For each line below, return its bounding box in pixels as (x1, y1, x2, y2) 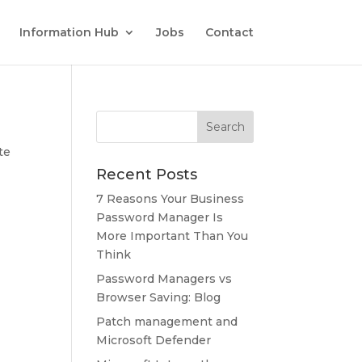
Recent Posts (96, 166, 198, 183)
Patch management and (96, 314, 238, 329)
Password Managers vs (96, 271, 233, 286)
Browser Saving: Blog (96, 290, 221, 305)
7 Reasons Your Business (96, 192, 245, 206)
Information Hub (19, 25, 119, 40)
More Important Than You (96, 229, 249, 243)
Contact (204, 25, 254, 40)
